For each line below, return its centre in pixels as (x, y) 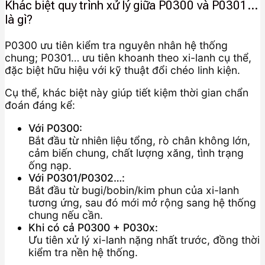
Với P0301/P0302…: (77, 178)
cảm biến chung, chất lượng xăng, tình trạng (136, 153)
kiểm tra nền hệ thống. (83, 253)
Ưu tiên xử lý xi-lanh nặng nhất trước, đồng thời (144, 240)
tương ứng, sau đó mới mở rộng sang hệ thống (142, 203)
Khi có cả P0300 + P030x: (93, 228)
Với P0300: (55, 128)
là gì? (19, 20)
